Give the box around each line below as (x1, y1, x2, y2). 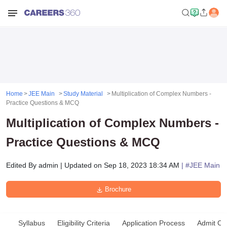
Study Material (63, 90, 103, 97)
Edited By (6, 161, 36, 169)
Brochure (102, 185, 131, 193)
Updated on (64, 161, 104, 169)
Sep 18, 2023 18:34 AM (104, 161, 179, 169)
